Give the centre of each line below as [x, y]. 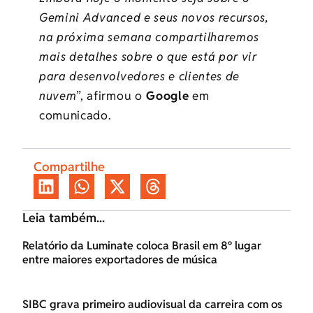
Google [166, 96]
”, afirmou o [109, 96]
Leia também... [64, 218]
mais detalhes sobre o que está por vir [148, 57]
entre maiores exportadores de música [120, 260]
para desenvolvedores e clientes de [140, 77]
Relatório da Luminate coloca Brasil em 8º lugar [142, 246]
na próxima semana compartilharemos [150, 37]
